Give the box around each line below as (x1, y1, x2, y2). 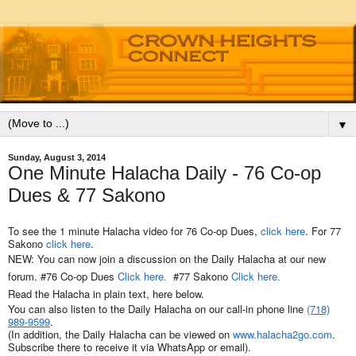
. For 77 (305, 223, 341, 239)
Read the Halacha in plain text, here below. (8, 286, 204, 302)
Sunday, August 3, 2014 (8, 152, 106, 162)
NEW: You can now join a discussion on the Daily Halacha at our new (8, 251, 326, 267)
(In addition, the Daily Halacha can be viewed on (8, 327, 233, 342)
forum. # (8, 269, 46, 284)
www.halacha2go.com (233, 327, 332, 342)
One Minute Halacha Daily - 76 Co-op (8, 161, 321, 184)
